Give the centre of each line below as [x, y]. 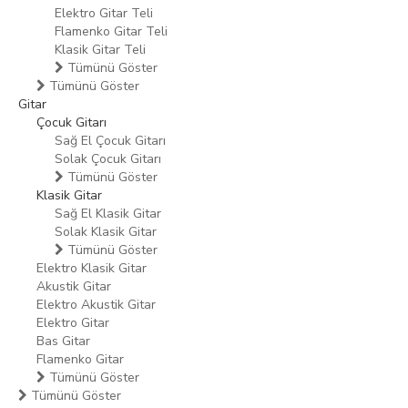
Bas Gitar [63, 341]
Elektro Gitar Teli [104, 13]
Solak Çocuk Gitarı [108, 159]
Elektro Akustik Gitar [96, 305]
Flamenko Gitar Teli [111, 31]
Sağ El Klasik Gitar [108, 214]
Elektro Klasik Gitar [92, 268]
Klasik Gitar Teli [100, 50]
